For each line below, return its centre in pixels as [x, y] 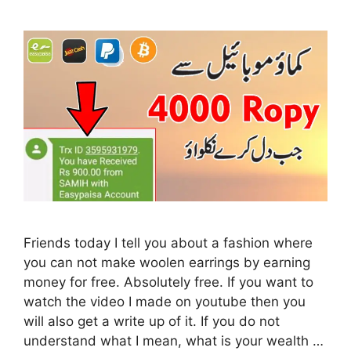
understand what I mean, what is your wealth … [174, 340]
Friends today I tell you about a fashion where [168, 242]
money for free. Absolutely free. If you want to [168, 282]
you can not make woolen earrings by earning [167, 262]
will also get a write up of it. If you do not [152, 321]
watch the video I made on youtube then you [165, 301]
